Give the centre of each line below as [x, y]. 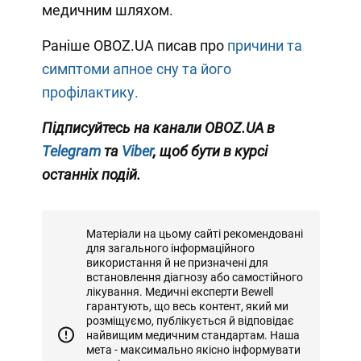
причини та [264, 45]
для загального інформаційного [170, 248]
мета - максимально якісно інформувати [193, 349]
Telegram [73, 151]
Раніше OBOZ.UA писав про [134, 45]
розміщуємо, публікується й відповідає [190, 320]
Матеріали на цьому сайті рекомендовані [194, 233]
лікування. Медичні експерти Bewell [179, 291]
